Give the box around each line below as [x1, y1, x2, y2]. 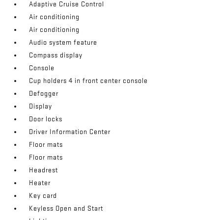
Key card [29, 192, 57, 200]
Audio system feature [29, 38, 98, 47]
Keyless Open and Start [29, 204, 104, 213]
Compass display [29, 51, 83, 60]
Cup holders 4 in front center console [29, 77, 148, 85]
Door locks [29, 115, 63, 124]
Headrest [29, 166, 58, 175]
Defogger [29, 89, 59, 98]
